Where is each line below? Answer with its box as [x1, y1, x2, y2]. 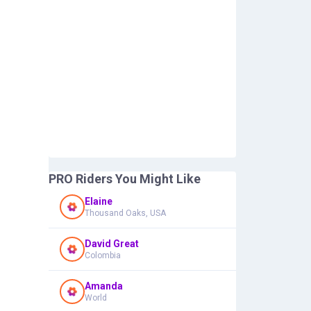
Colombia [85, 251, 121, 260]
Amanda [85, 280, 123, 292]
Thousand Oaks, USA [85, 208, 166, 218]
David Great [85, 238, 139, 249]
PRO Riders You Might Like [49, 171, 201, 186]
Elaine [85, 196, 112, 207]
